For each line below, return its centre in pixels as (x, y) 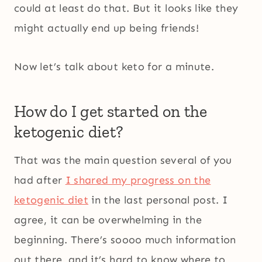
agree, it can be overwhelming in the (108, 220)
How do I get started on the (111, 112)
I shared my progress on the (138, 180)
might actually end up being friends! (106, 28)
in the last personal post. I (158, 200)
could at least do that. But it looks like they (126, 8)
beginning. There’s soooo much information (125, 240)
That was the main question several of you (123, 161)
